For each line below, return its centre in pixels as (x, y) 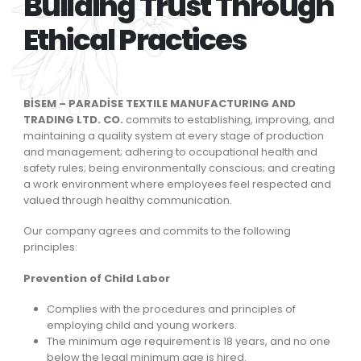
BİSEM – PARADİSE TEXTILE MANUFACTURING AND (159, 103)
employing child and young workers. (142, 326)
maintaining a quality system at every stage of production (173, 135)
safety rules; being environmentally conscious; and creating (179, 168)
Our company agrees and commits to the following (157, 231)
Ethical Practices (135, 39)
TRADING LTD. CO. (73, 119)
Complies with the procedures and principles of (172, 309)
